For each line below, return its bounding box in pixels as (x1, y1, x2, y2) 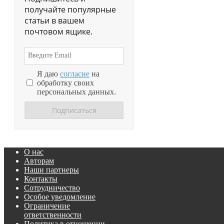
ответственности (24, 210, 81, 219)
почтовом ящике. (24, 25, 92, 37)
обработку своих (37, 78, 94, 87)
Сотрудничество (24, 183, 80, 192)
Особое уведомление (24, 192, 95, 201)
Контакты (24, 174, 57, 183)
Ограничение (24, 201, 70, 210)
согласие (60, 69, 89, 78)
